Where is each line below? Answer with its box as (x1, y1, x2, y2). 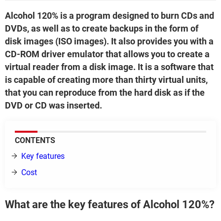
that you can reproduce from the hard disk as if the (5, 87, 205, 98)
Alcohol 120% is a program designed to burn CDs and (5, 10, 214, 21)
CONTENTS (15, 136, 55, 145)
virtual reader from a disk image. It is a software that (5, 62, 214, 72)
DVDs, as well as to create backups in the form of (5, 23, 198, 34)
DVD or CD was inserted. (5, 100, 102, 110)
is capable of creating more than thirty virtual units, (5, 74, 208, 85)
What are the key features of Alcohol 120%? (5, 198, 215, 211)
